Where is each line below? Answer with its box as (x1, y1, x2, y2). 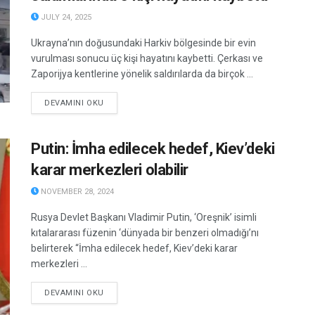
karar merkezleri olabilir (31, 160, 188, 179)
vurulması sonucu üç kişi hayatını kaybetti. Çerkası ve (31, 52, 263, 64)
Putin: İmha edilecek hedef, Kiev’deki (31, 139, 275, 157)
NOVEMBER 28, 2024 (39, 186, 114, 196)
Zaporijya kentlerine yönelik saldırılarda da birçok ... (31, 67, 253, 79)
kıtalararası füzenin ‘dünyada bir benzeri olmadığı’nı (31, 226, 259, 238)
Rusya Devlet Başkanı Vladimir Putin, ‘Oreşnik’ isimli (31, 211, 257, 223)
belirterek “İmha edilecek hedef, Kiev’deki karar (31, 242, 238, 254)
